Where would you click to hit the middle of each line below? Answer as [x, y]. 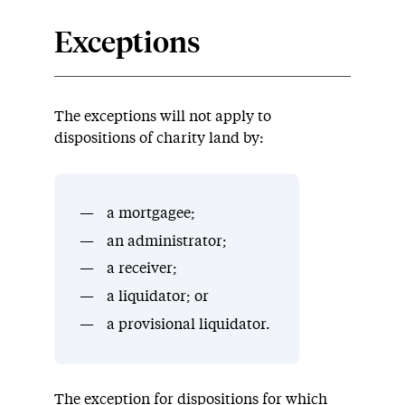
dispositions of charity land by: [159, 138]
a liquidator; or [157, 297]
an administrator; [166, 241]
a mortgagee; [151, 213]
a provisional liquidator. [188, 324]
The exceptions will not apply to [163, 116]
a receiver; [141, 269]
